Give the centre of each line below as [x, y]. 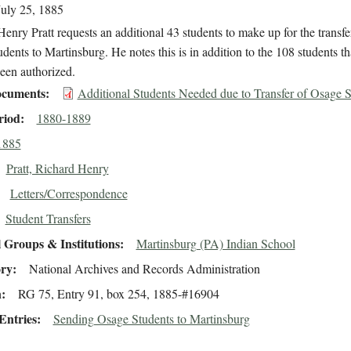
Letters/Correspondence [69, 194]
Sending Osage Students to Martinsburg [151, 319]
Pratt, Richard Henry [57, 168]
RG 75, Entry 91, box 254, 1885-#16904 [118, 294]
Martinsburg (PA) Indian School [215, 244]
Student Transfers [48, 219]
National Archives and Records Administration [144, 269]
